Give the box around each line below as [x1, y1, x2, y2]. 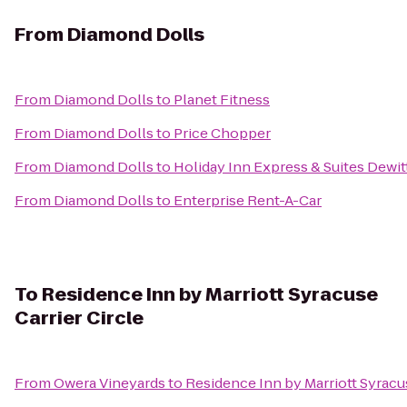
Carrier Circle [15, 305, 144, 331]
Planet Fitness [174, 90, 270, 109]
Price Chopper [174, 124, 271, 143]
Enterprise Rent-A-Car [174, 191, 322, 210]
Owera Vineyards [54, 373, 165, 392]
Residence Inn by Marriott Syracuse [42, 282, 378, 307]
